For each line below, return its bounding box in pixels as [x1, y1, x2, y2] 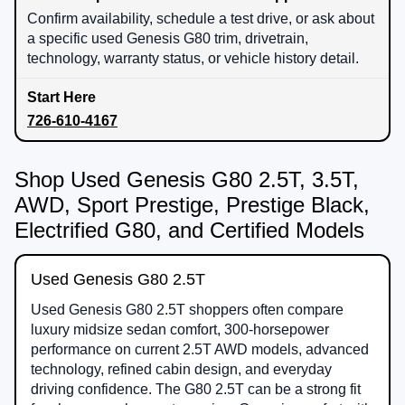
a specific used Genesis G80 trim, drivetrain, [27, 30, 308, 46]
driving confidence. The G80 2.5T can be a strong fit [31, 381, 361, 397]
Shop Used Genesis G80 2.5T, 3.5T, [14, 166, 359, 192]
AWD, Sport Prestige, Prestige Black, [14, 192, 370, 217]
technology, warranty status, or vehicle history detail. [27, 50, 359, 66]
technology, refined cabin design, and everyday [31, 361, 332, 377]
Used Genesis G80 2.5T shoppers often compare [31, 301, 344, 317]
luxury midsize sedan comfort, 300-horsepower [31, 321, 329, 337]
